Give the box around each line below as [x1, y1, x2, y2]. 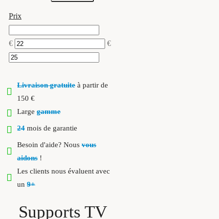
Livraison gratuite [17, 81, 75, 89]
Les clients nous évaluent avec [17, 167, 110, 175]
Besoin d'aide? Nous [17, 141, 82, 149]
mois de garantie [25, 124, 77, 132]
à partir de [75, 81, 108, 89]
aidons [17, 154, 38, 162]
